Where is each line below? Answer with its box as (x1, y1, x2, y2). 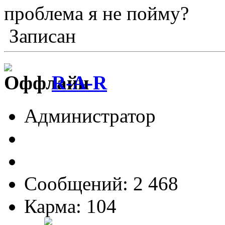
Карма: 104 (24, 195, 117, 217)
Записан (4, 25, 76, 47)
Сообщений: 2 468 (24, 172, 178, 194)
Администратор (24, 104, 156, 127)
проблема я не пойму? (4, 3, 189, 25)
